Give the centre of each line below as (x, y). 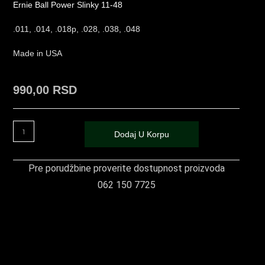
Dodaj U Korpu (142, 135)
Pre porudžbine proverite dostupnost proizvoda (126, 169)
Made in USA (38, 54)
